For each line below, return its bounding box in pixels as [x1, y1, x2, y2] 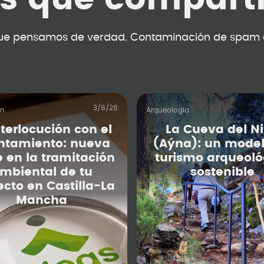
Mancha [16, 194, 68, 206]
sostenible [190, 166, 255, 178]
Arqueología [146, 107, 189, 114]
